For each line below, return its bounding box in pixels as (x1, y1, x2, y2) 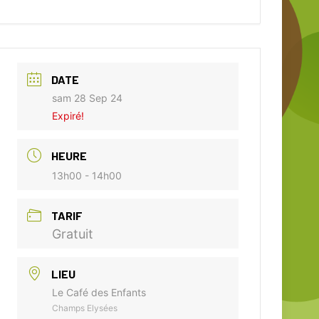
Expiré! (51, 109, 84, 122)
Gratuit (51, 226, 93, 241)
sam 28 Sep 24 (51, 91, 122, 104)
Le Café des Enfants (51, 286, 146, 298)
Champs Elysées (51, 302, 117, 313)
